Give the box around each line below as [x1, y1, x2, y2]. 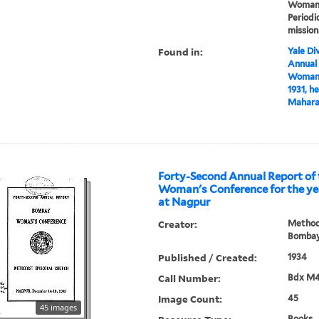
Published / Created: [158, 251, 258, 265]
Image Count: [158, 292, 223, 306]
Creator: [158, 217, 198, 231]
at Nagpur [158, 196, 211, 209]
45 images [40, 302, 78, 313]
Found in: [158, 45, 204, 59]
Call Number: [158, 271, 221, 286]
